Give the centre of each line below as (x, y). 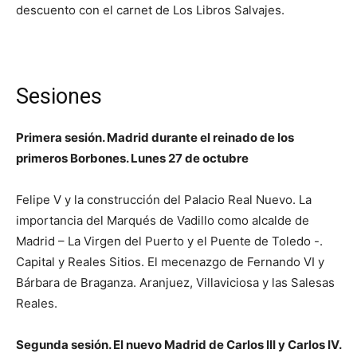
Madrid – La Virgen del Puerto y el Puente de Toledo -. (169, 241)
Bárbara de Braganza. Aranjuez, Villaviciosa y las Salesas (175, 283)
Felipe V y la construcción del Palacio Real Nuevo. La (164, 200)
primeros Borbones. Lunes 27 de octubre (132, 159)
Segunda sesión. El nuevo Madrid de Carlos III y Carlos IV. (178, 345)
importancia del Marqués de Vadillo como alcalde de (163, 221)
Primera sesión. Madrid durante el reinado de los (155, 138)
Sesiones (59, 97)
